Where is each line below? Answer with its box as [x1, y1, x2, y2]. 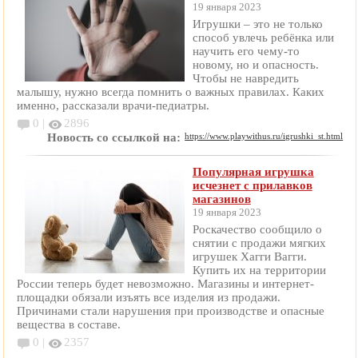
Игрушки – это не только [192, 18, 323, 31]
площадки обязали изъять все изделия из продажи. [16, 291, 280, 304]
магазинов [192, 193, 251, 206]
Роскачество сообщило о [192, 223, 322, 237]
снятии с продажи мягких [192, 237, 326, 250]
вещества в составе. [16, 318, 124, 332]
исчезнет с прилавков [192, 179, 312, 193]
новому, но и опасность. [192, 58, 319, 72]
